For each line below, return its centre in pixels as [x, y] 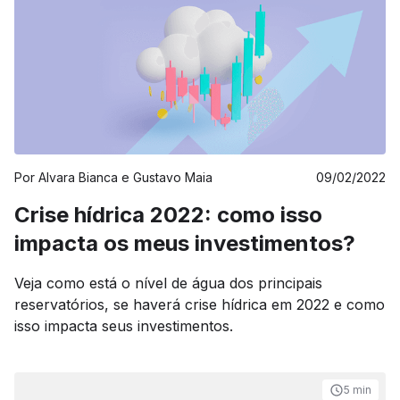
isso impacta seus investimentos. [124, 326]
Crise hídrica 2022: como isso [168, 215]
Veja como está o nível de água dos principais [168, 283]
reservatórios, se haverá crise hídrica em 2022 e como [200, 304]
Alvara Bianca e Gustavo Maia [125, 177]
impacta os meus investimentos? [185, 243]
